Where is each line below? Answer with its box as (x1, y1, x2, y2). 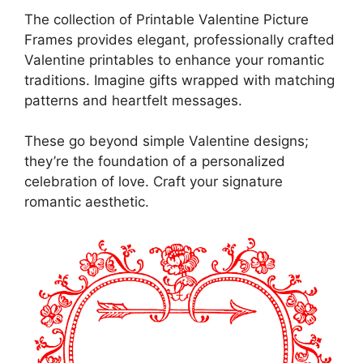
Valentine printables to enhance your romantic (24, 51, 324, 68)
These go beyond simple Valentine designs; (24, 133, 309, 149)
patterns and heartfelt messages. (24, 92, 242, 109)
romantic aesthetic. (24, 194, 149, 210)
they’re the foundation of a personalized (24, 153, 285, 169)
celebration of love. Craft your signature (24, 173, 283, 190)
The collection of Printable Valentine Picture (24, 11, 309, 28)
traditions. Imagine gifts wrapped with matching (24, 71, 335, 88)
